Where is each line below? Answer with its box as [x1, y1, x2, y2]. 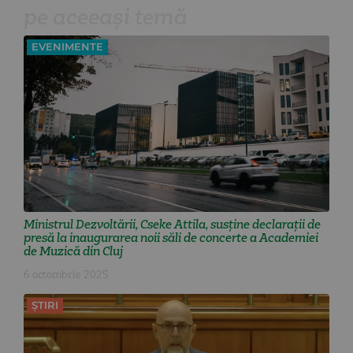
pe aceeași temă [24, 3, 188, 29]
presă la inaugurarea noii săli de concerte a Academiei [24, 231, 318, 245]
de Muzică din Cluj [24, 244, 123, 258]
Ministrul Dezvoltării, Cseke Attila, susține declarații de [24, 217, 321, 232]
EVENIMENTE [32, 41, 103, 54]
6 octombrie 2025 [24, 269, 109, 281]
